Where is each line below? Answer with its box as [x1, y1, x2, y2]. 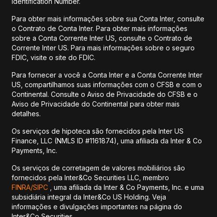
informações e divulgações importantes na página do [12, 202, 182, 211]
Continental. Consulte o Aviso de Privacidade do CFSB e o [12, 90, 198, 98]
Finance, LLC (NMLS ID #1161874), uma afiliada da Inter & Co [12, 137, 202, 145]
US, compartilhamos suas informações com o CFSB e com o [12, 80, 202, 89]
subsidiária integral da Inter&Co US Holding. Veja [12, 193, 166, 201]
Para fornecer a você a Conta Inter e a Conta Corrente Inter [12, 71, 202, 79]
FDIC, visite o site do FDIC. [12, 53, 95, 62]
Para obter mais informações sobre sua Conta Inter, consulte [12, 15, 204, 23]
